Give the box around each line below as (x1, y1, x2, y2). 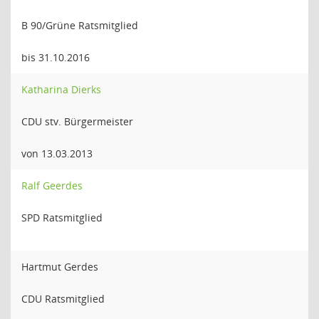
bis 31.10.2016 (21, 51, 90, 64)
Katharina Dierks (21, 83, 101, 96)
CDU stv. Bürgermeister (21, 115, 133, 128)
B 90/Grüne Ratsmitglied (21, 19, 138, 32)
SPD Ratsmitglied (21, 211, 103, 224)
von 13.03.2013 (21, 147, 93, 160)
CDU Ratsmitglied (21, 292, 105, 305)
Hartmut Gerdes (21, 260, 98, 273)
